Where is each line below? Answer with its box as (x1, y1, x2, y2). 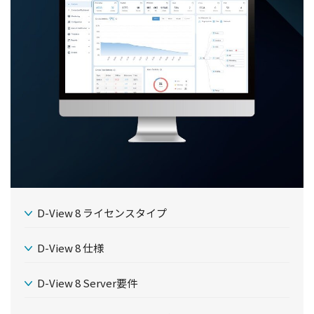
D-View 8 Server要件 (37, 275, 137, 291)
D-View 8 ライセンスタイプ (37, 205, 167, 221)
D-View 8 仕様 (37, 240, 104, 256)
